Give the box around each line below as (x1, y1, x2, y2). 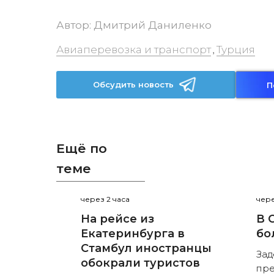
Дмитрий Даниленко (94, 19, 212, 31)
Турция (217, 43, 255, 56)
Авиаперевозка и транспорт (56, 43, 211, 56)
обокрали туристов (81, 256, 200, 270)
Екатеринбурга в (81, 227, 185, 241)
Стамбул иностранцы (81, 242, 212, 256)
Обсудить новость (93, 80, 174, 89)
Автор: (56, 19, 94, 31)
